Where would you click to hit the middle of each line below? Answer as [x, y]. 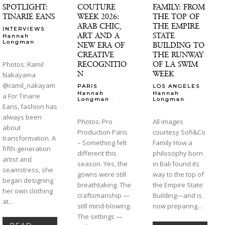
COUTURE [97, 7]
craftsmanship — [104, 195]
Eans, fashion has [30, 106]
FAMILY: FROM [179, 7]
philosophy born [178, 153]
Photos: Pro [95, 121]
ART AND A [99, 35]
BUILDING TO [178, 45]
